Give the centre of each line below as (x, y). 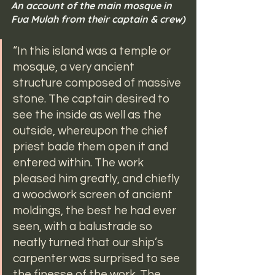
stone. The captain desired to (92, 99)
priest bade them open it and (92, 147)
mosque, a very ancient (75, 67)
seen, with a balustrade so (84, 227)
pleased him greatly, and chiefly (97, 179)
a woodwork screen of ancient (94, 195)
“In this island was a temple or (93, 51)
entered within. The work (79, 163)
